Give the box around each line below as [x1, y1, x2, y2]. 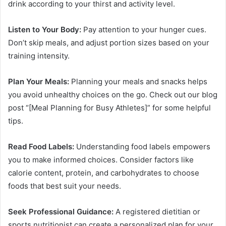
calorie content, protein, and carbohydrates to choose [8, 167, 199, 178]
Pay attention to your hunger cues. [81, 24, 206, 34]
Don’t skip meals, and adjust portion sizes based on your [8, 37, 209, 47]
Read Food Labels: [8, 141, 74, 151]
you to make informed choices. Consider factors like [8, 154, 194, 164]
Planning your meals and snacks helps [69, 76, 207, 86]
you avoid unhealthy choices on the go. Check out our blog [8, 89, 217, 99]
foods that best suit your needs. [8, 181, 121, 191]
